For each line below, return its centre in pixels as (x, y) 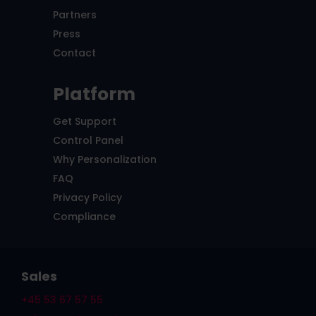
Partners (74, 15)
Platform (94, 95)
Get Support (84, 122)
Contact (74, 53)
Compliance (84, 217)
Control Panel (88, 141)
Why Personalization (104, 160)
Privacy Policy (87, 198)
